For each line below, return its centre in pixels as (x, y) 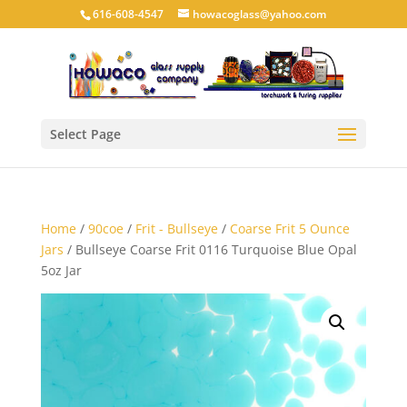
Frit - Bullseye (176, 228)
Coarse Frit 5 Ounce (289, 228)
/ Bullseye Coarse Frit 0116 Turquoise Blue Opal (210, 249)
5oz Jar (61, 270)
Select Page (85, 134)
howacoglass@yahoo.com (260, 14)
